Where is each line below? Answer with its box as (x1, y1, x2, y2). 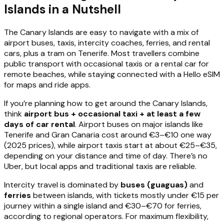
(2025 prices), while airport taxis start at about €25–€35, (4, 139, 217, 150)
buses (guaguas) (120, 179, 187, 190)
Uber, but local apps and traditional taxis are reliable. (4, 160, 196, 171)
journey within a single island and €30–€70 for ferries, (4, 200, 201, 211)
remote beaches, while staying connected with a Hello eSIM (4, 68, 220, 79)
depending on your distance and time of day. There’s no (4, 150, 207, 161)
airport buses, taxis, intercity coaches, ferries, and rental (4, 37, 210, 48)
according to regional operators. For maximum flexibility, (4, 210, 208, 221)
